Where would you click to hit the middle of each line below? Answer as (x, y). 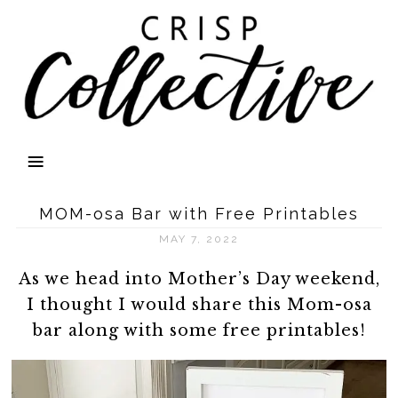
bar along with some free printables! (199, 330)
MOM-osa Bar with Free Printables (199, 214)
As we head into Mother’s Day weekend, (199, 279)
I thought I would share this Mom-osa (199, 305)
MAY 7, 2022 (199, 239)
